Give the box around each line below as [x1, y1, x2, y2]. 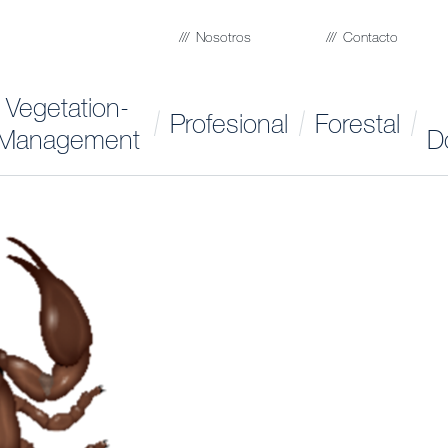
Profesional [169, 107, 288, 139]
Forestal [314, 107, 400, 139]
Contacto [343, 28, 398, 45]
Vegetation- [6, 91, 130, 123]
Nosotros [196, 28, 251, 45]
